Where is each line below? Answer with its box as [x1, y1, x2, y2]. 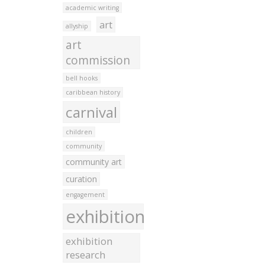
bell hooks [65, 74, 98, 82]
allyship [65, 22, 88, 30]
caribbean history [65, 88, 120, 96]
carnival [65, 102, 117, 122]
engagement [65, 190, 105, 199]
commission [65, 53, 130, 68]
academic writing [65, 4, 119, 12]
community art [65, 156, 122, 167]
